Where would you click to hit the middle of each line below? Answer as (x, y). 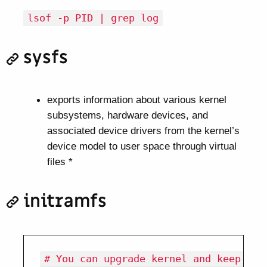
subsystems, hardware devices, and (127, 115)
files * (60, 161)
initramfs (65, 202)
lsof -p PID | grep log (93, 18)
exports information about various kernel (136, 99)
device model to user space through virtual (142, 146)
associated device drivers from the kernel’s (143, 130)
